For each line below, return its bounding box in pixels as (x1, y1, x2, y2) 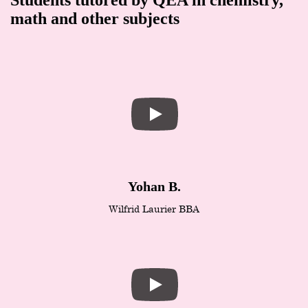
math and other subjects (10, 9, 179, 27)
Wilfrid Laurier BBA (109, 202, 199, 214)
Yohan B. (127, 178, 181, 194)
